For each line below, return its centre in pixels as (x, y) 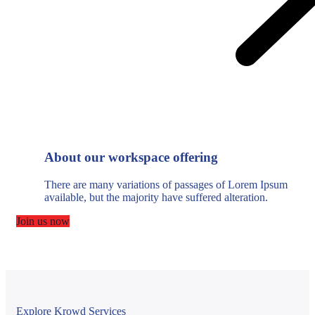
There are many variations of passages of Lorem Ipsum (166, 184)
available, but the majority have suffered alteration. (156, 197)
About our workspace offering (131, 157)
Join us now (43, 221)
